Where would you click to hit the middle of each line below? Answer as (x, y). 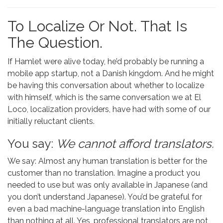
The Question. (55, 43)
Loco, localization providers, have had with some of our (109, 109)
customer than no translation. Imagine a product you (104, 173)
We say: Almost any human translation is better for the (107, 161)
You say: (32, 144)
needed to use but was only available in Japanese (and (108, 185)
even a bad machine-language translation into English (106, 209)
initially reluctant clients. (51, 121)
